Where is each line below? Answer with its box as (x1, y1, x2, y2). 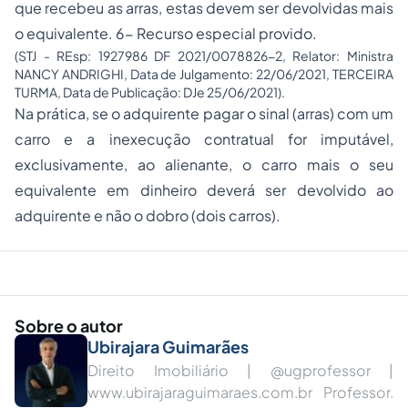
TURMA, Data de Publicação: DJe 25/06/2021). (15, 84, 285, 100)
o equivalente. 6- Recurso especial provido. (15, 24, 317, 43)
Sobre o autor (15, 315, 123, 336)
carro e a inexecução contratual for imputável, (15, 129, 393, 148)
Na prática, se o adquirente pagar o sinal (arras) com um (15, 104, 393, 123)
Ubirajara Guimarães (87, 336, 249, 357)
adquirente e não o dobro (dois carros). (15, 206, 280, 225)
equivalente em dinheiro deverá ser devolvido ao (15, 180, 393, 199)
